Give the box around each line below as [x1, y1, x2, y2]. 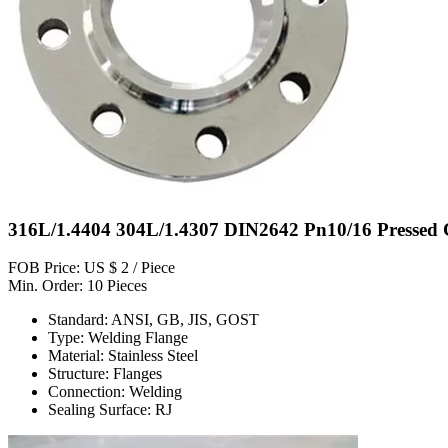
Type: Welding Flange [48, 329, 188, 347]
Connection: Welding [48, 383, 182, 401]
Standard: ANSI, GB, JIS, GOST [48, 311, 259, 329]
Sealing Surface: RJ [48, 401, 172, 419]
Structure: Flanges [48, 365, 162, 383]
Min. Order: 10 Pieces [8, 277, 147, 295]
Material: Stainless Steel [48, 347, 198, 365]
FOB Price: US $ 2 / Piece [8, 259, 175, 277]
